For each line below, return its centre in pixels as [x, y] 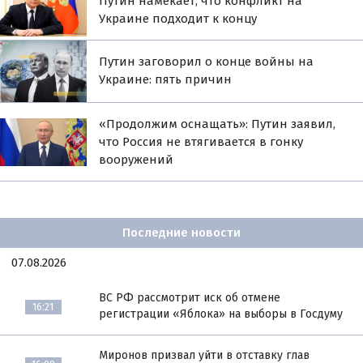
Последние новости [181, 233]
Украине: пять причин [166, 79]
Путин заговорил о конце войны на [207, 61]
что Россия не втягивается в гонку [201, 142]
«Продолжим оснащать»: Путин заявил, [218, 124]
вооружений [137, 160]
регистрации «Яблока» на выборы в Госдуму [221, 314]
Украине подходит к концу [178, 18]
